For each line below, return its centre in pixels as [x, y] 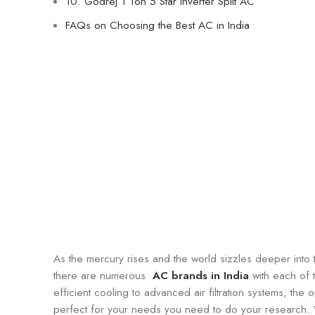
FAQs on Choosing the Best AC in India [157, 25]
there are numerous [103, 275]
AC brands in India [201, 275]
